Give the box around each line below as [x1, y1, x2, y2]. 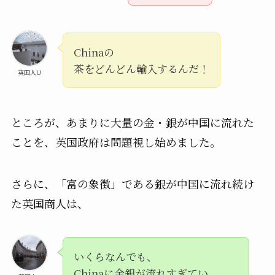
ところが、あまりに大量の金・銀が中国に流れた [10, 114, 254, 130]
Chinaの [73, 44, 114, 60]
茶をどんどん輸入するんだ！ [73, 60, 209, 76]
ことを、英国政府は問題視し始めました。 [10, 133, 221, 150]
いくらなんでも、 [73, 249, 157, 265]
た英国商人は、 [10, 195, 88, 211]
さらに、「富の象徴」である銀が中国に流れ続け [10, 175, 254, 192]
